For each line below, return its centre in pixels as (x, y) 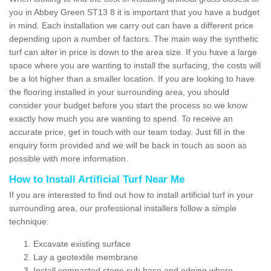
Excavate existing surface (82, 243)
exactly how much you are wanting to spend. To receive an (121, 118)
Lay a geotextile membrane (86, 257)
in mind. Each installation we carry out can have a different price (131, 25)
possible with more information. (70, 158)
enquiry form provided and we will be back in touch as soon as (128, 145)
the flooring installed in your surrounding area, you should (119, 92)
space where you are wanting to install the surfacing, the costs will (135, 65)
